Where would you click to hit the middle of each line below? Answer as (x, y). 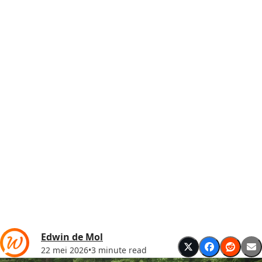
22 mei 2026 (65, 250)
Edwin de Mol (72, 237)
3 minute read (119, 250)
